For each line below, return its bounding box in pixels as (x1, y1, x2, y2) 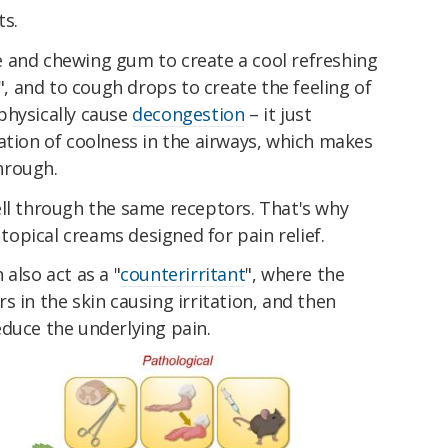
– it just (244, 101, 312, 126)
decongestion (132, 101, 245, 126)
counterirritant (120, 262, 246, 287)
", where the (245, 262, 345, 287)
